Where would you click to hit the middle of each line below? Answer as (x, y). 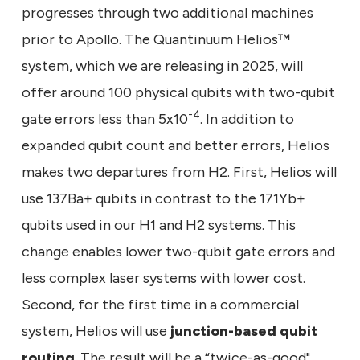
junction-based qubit (244, 331)
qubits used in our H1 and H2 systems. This (159, 225)
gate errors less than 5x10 (105, 119)
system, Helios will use (96, 331)
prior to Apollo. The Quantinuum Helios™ (156, 39)
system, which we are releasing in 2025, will (162, 65)
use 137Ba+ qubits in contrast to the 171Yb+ (164, 198)
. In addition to (247, 119)
